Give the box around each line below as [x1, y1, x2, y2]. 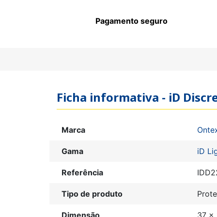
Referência [62, 168, 103, 178]
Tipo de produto [62, 189, 123, 199]
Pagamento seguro [95, 15, 168, 26]
